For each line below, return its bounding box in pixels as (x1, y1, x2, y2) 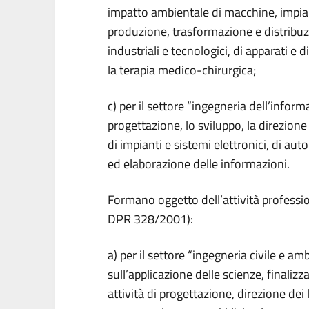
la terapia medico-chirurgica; (108, 61, 256, 79)
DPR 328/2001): (108, 210, 193, 228)
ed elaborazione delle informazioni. (108, 154, 290, 173)
